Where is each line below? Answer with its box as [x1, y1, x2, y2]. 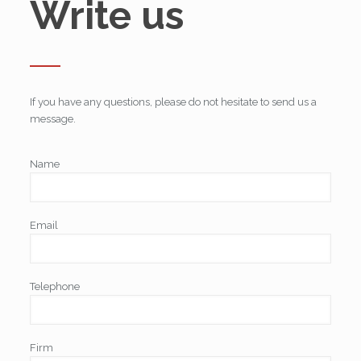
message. [30, 113, 77, 125]
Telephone [30, 280, 81, 293]
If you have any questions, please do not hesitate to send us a [30, 96, 317, 108]
